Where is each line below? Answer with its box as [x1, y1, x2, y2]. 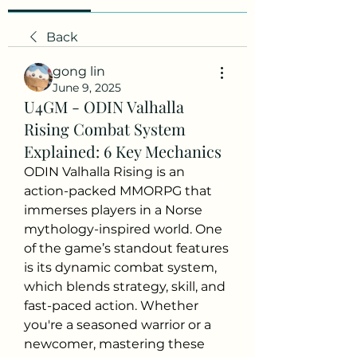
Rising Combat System [24, 118, 186, 139]
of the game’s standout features [24, 241, 229, 256]
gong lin [53, 64, 105, 79]
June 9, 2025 [53, 80, 121, 95]
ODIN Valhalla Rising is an [24, 164, 185, 179]
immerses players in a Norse [24, 202, 202, 218]
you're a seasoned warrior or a [24, 317, 211, 332]
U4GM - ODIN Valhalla [24, 96, 184, 117]
